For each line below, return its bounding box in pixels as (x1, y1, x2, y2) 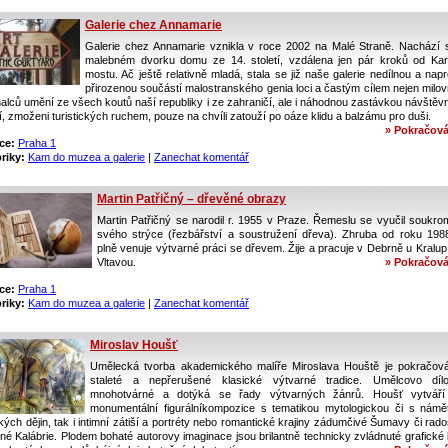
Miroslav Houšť (90, 338, 178, 352)
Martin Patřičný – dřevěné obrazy (97, 192, 286, 206)
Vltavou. (97, 256, 136, 268)
